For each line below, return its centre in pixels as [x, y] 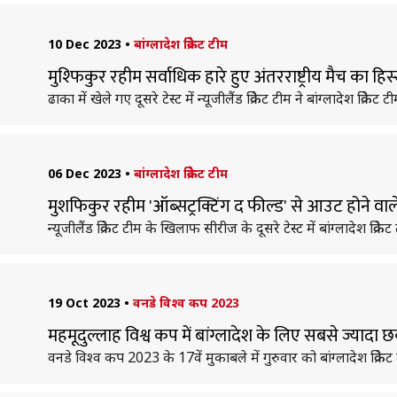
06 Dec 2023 [84, 173]
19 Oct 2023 [84, 303]
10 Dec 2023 [84, 44]
